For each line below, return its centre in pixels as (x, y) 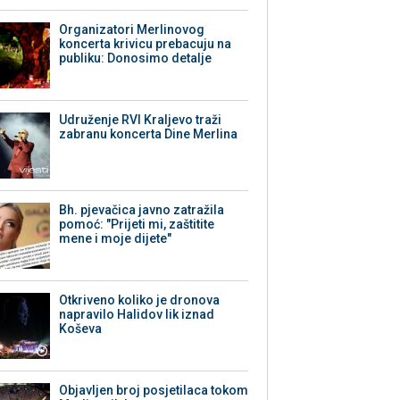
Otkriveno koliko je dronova (140, 300)
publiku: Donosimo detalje (136, 58)
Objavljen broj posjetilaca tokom (154, 391)
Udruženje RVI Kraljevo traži (141, 120)
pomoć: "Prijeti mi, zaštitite (137, 225)
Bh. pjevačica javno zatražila (142, 210)
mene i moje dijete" (116, 239)
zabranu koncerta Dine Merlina (149, 134)
